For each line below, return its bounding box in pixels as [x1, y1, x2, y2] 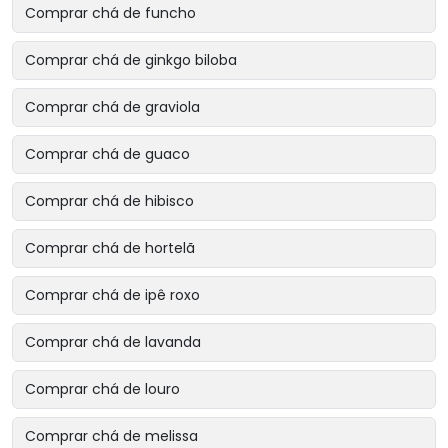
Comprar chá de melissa [25, 425, 198, 446]
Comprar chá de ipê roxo [25, 284, 200, 305]
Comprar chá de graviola [25, 96, 200, 117]
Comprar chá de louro [25, 378, 180, 399]
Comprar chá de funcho [25, 2, 196, 23]
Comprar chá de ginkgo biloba [25, 49, 237, 70]
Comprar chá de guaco [25, 143, 190, 164]
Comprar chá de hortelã [25, 237, 195, 258]
